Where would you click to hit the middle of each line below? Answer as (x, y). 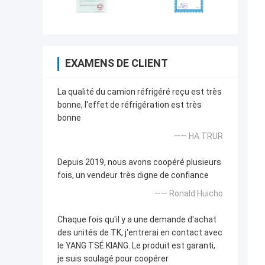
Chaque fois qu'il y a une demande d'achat (137, 220)
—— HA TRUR (198, 136)
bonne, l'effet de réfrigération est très (130, 105)
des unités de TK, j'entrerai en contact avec (140, 233)
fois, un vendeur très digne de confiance (133, 175)
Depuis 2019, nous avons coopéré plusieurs (139, 162)
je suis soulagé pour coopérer (113, 259)
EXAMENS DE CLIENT (117, 63)
